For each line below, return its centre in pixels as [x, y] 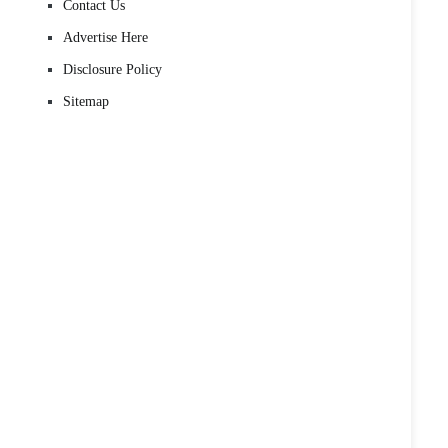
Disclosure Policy [112, 69]
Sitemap [86, 101]
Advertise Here [105, 37]
